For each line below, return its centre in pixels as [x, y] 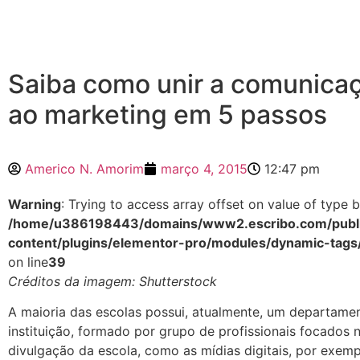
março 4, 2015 [204, 169]
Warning [35, 204]
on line [28, 262]
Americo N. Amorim [84, 169]
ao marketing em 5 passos [168, 115]
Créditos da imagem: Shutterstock [112, 281]
